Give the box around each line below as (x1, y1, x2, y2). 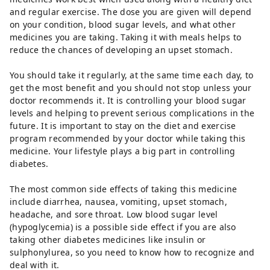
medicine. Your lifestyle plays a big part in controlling (10, 145, 236, 157)
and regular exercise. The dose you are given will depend (10, 6, 252, 17)
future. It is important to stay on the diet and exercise (10, 120, 236, 131)
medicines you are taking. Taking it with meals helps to (10, 31, 242, 43)
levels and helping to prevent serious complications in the (10, 107, 255, 119)
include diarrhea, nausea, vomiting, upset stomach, (10, 196, 227, 207)
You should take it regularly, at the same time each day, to (10, 69, 254, 81)
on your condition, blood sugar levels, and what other (10, 19, 236, 30)
